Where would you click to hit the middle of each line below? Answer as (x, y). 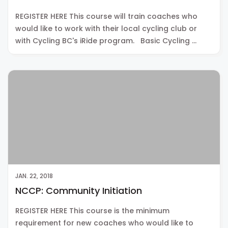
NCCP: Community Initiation (79, 190)
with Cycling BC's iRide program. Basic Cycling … (106, 40)
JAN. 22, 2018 (34, 176)
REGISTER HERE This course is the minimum (92, 210)
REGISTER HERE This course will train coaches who (106, 16)
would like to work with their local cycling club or (106, 28)
